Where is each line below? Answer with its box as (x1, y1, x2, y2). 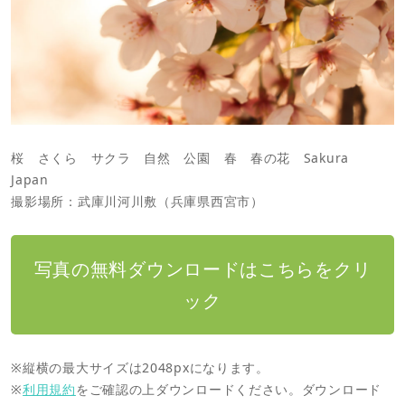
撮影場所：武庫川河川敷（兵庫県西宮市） (11, 193, 264, 211)
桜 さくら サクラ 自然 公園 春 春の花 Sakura (11, 149, 363, 167)
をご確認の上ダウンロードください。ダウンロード (75, 380, 381, 398)
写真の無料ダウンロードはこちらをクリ (33, 256, 372, 281)
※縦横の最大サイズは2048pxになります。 (11, 358, 269, 376)
